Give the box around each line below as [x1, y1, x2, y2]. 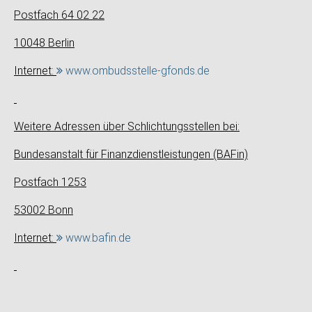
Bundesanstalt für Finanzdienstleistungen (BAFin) [14, 148, 248, 161]
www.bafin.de [65, 231, 131, 244]
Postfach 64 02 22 [14, 8, 104, 22]
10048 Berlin [14, 36, 75, 49]
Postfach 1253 [14, 175, 86, 189]
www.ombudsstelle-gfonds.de [65, 64, 210, 77]
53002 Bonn [14, 203, 73, 217]
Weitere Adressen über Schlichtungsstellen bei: [14, 120, 240, 133]
